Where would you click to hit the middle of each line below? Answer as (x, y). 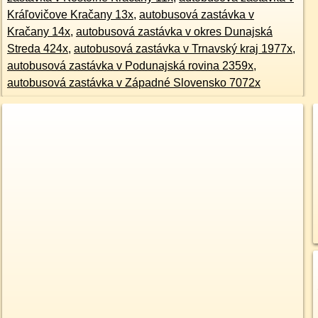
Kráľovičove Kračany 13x (70, 15)
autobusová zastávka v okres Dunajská (174, 32)
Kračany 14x (38, 32)
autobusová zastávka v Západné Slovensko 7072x (133, 83)
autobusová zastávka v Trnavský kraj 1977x (183, 49)
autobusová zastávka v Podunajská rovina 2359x (130, 66)
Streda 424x (37, 49)
